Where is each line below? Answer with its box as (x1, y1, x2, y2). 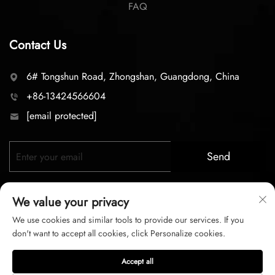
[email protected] (26, 109, 97, 123)
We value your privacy (12, 193, 129, 211)
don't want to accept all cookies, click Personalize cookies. (12, 227, 225, 239)
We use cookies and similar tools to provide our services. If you (12, 214, 244, 226)
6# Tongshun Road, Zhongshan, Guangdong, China (26, 69, 239, 84)
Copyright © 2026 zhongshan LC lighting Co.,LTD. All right (14, 248, 261, 263)
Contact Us (9, 36, 66, 55)
